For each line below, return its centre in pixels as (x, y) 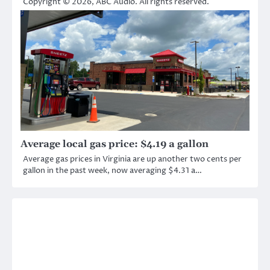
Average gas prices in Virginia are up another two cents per (132, 159)
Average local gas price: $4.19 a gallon (115, 144)
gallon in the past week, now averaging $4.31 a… (112, 171)
